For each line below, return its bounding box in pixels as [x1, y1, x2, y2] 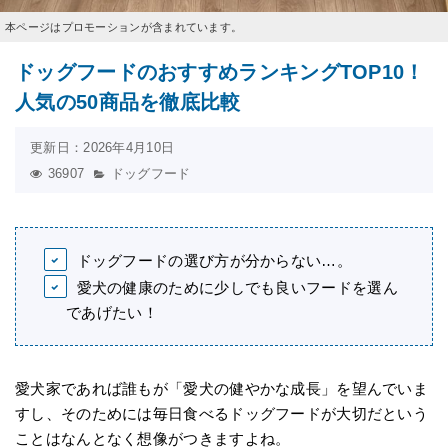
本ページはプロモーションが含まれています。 [5, 21, 243, 33]
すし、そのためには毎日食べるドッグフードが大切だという [15, 405, 429, 422]
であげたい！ [66, 304, 158, 321]
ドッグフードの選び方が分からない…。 [76, 252, 352, 269]
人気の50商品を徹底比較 [15, 91, 241, 113]
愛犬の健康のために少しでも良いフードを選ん [76, 279, 398, 296]
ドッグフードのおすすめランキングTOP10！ [15, 61, 425, 83]
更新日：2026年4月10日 [30, 140, 175, 155]
